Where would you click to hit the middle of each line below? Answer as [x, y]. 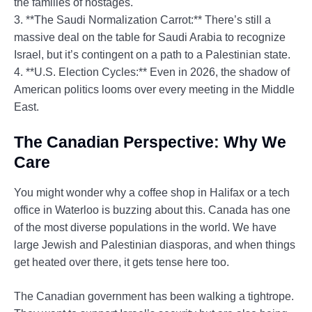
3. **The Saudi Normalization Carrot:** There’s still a [142, 20]
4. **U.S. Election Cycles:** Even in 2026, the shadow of [152, 72]
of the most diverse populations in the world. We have [145, 228]
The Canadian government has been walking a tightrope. [154, 297]
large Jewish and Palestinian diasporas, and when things [155, 245]
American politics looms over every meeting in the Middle [154, 90]
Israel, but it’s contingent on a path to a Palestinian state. [152, 55]
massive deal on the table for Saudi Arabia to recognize [150, 38]
